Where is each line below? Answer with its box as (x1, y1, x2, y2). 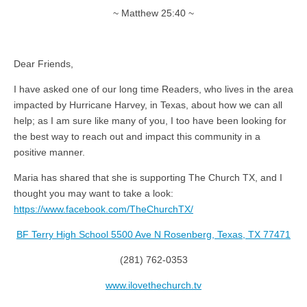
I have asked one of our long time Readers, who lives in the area (14, 83, 293, 95)
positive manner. (14, 146, 85, 158)
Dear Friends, (14, 58, 73, 69)
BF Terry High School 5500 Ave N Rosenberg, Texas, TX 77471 (16, 228, 291, 240)
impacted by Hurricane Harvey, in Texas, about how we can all (14, 99, 282, 110)
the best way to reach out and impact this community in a (14, 130, 260, 142)
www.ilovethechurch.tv (106, 279, 201, 291)
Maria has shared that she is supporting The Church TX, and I (14, 171, 282, 183)
